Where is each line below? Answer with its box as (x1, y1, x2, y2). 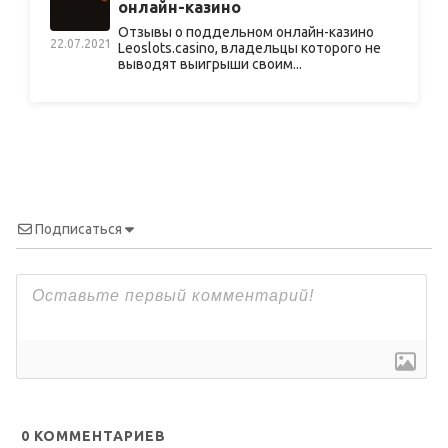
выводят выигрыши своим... (118, 56, 302, 73)
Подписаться (35, 221, 122, 238)
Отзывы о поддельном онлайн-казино (118, 24, 374, 41)
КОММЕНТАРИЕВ (30, 428, 166, 445)
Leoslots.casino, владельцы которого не (118, 40, 381, 57)
